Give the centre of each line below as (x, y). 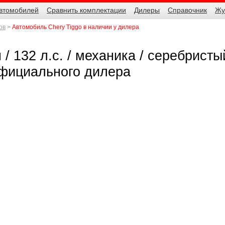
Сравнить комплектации (86, 11)
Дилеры (147, 11)
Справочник (187, 11)
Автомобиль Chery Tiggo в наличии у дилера (76, 27)
